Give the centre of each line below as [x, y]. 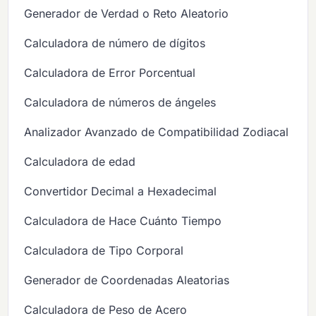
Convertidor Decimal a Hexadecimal [121, 191]
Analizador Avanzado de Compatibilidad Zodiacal [157, 132]
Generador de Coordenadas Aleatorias [127, 280]
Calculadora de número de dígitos [115, 43]
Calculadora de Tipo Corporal [104, 250]
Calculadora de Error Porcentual [110, 72]
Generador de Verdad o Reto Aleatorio [127, 13]
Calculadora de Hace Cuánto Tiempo [123, 220]
